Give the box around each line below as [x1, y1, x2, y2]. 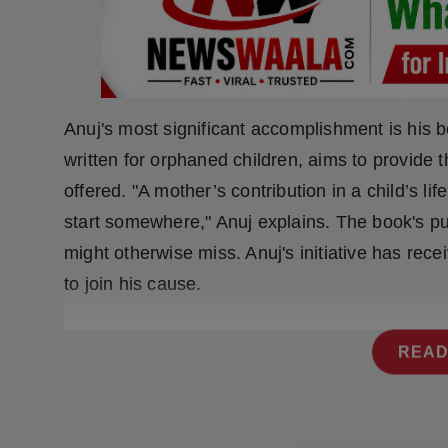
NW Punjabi [15, 105, 102, 125]
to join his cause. [64, 274, 202, 294]
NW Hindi [15, 56, 86, 76]
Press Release [15, 7, 119, 27]
